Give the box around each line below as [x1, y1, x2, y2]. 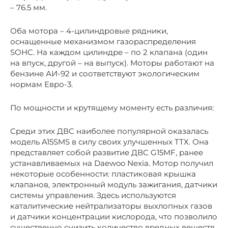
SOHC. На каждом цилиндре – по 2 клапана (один [10, 47, 208, 57]
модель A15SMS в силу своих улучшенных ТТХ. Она [10, 136, 209, 147]
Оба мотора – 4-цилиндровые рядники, [10, 25, 168, 36]
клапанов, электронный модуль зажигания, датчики [10, 179, 217, 189]
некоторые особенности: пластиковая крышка [10, 168, 196, 179]
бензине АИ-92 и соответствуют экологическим [10, 68, 199, 78]
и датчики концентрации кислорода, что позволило [10, 211, 217, 221]
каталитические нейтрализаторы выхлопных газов [10, 201, 212, 211]
